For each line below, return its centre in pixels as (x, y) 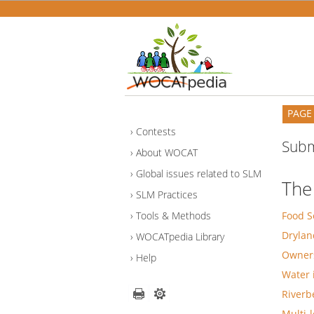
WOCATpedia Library (180, 237)
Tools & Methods (173, 216)
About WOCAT (167, 153)
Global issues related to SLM (199, 174)
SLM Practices (167, 195)
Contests (156, 132)
